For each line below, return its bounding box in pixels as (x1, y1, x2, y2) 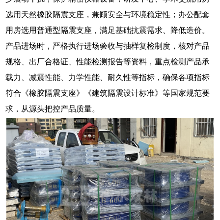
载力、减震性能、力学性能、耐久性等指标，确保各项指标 (5, 73, 210, 82)
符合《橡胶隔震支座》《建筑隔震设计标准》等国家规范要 (5, 88, 210, 97)
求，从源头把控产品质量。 (5, 104, 100, 113)
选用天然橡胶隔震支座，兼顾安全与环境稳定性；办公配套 (5, 10, 210, 19)
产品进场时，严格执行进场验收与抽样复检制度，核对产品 (5, 41, 210, 50)
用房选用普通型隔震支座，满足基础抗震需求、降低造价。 (5, 26, 210, 34)
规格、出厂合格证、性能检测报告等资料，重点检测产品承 (5, 57, 210, 66)
